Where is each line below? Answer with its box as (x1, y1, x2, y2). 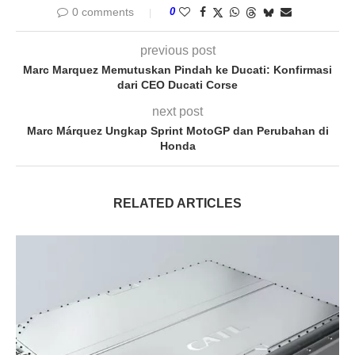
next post (152, 104, 203, 118)
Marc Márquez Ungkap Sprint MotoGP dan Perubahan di (26, 124, 329, 137)
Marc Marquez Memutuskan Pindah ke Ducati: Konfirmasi (23, 63, 332, 76)
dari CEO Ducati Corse (117, 78, 238, 91)
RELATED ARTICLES (113, 196, 242, 210)
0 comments (72, 5, 134, 18)
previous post (139, 43, 216, 57)
